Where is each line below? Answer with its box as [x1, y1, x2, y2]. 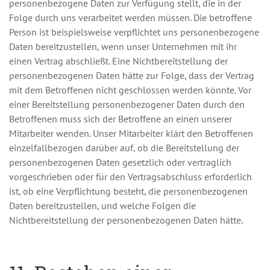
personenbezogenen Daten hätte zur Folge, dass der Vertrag [9, 69, 254, 81]
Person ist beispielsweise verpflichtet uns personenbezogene [9, 26, 259, 38]
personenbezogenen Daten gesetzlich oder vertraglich [9, 156, 231, 168]
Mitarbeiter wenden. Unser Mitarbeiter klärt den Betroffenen [9, 127, 253, 139]
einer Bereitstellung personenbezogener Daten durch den [9, 98, 245, 110]
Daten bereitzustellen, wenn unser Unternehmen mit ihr [9, 40, 237, 52]
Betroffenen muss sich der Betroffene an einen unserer [9, 113, 232, 125]
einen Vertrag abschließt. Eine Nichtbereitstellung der [9, 55, 228, 67]
